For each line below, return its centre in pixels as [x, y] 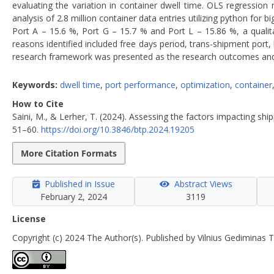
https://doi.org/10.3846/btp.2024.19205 [118, 129]
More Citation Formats [69, 153]
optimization [205, 84]
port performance [140, 84]
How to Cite [38, 103]
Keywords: [36, 84]
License [29, 218]
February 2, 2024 [73, 196]
